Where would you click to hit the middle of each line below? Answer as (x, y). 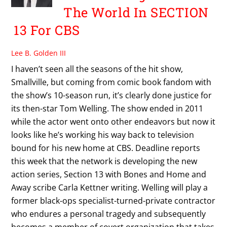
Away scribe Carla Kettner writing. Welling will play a (110, 187)
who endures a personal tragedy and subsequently (109, 214)
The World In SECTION (136, 12)
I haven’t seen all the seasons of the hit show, (97, 69)
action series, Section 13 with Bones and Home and (109, 174)
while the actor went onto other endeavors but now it (113, 121)
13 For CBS (47, 30)
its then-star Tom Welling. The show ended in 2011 (107, 108)
